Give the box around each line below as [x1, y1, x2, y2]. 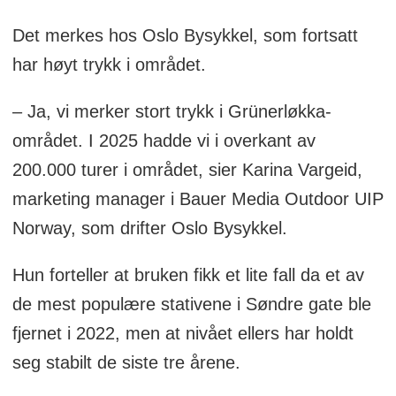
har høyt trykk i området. [11, 55, 206, 75]
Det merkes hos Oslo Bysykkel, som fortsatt [11, 26, 358, 46]
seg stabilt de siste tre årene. [11, 353, 240, 373]
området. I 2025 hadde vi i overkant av [11, 131, 316, 151]
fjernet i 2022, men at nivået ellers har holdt [11, 324, 354, 344]
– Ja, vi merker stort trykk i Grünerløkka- [11, 102, 331, 122]
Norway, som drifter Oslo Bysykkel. [11, 218, 287, 239]
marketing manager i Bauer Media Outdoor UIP [11, 189, 384, 209]
